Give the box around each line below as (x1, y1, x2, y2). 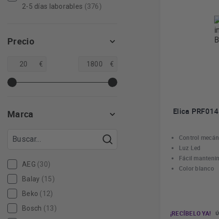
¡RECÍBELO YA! (170, 209, 211, 217)
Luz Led (179, 144, 201, 152)
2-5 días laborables (22, 2, 83, 10)
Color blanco (179, 164, 214, 172)
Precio (7, 35, 35, 47)
